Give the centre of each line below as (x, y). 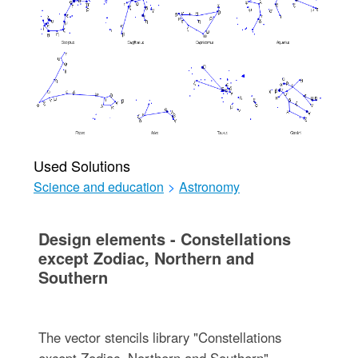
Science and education (98, 187)
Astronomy (209, 187)
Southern (73, 277)
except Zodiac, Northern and (146, 258)
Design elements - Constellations (164, 239)
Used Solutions (82, 165)
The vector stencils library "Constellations (159, 337)
